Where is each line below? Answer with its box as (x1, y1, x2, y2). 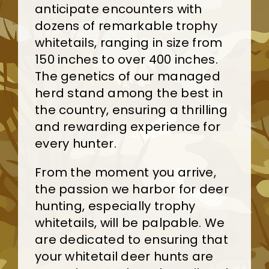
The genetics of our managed (34, 67, 221, 85)
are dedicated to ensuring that (34, 231, 228, 248)
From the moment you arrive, (34, 163, 217, 181)
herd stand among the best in (34, 84, 223, 101)
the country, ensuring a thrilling (34, 101, 228, 118)
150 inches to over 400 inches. (34, 50, 218, 68)
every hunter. (34, 134, 116, 152)
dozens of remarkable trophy (34, 17, 218, 34)
